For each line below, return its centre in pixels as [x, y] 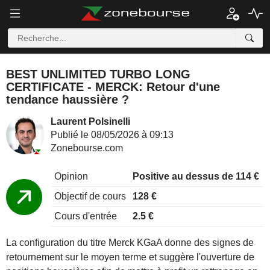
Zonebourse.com [87, 148]
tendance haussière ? [67, 99]
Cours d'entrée [86, 216]
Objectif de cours [90, 196]
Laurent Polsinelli [90, 121]
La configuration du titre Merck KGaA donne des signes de [130, 243]
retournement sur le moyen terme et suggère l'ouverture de [130, 257]
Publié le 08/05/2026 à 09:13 [112, 135]
